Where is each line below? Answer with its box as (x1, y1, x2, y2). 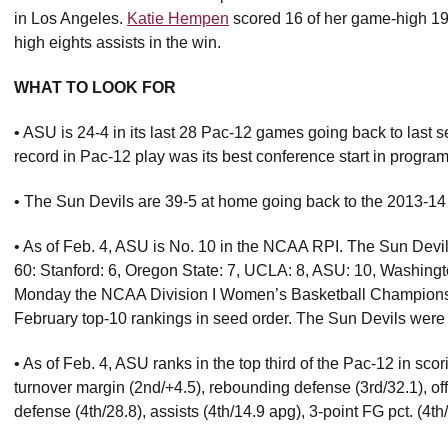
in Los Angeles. (14, 10, 127, 27)
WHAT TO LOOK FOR (14, 79, 176, 96)
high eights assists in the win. (14, 34, 233, 51)
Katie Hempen (127, 10, 229, 27)
